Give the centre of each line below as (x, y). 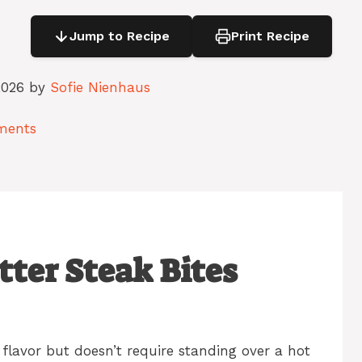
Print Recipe (270, 36)
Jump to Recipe (119, 36)
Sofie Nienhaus (100, 87)
